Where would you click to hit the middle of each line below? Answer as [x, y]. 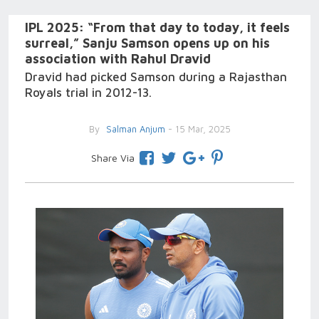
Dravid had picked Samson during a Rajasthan [156, 77]
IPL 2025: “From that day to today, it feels [157, 27]
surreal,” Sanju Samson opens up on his [147, 43]
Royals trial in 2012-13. [88, 93]
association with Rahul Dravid [118, 59]
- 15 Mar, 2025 [198, 129]
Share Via [113, 158]
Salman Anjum [134, 129]
